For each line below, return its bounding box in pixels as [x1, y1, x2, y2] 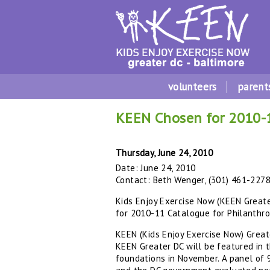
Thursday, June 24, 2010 [116, 147, 213, 159]
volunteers [168, 80, 217, 93]
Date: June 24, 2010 [116, 162, 196, 174]
